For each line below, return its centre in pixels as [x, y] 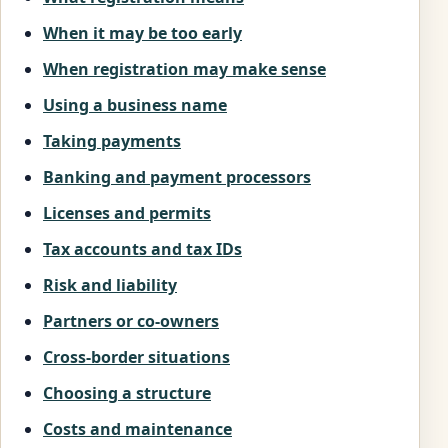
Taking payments [112, 141]
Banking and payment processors [177, 177]
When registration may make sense [184, 69]
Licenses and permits [127, 213]
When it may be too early [142, 33]
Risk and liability [110, 285]
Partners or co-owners [131, 321]
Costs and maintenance [137, 429]
